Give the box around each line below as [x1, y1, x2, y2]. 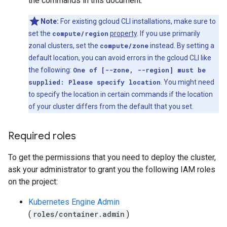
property [110, 29, 137, 37]
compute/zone [100, 42, 148, 50]
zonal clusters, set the [28, 42, 100, 50]
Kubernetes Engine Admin [28, 197, 120, 207]
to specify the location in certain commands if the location [28, 90, 213, 98]
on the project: [8, 177, 58, 186]
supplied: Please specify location [28, 78, 161, 86]
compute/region [52, 29, 108, 37]
